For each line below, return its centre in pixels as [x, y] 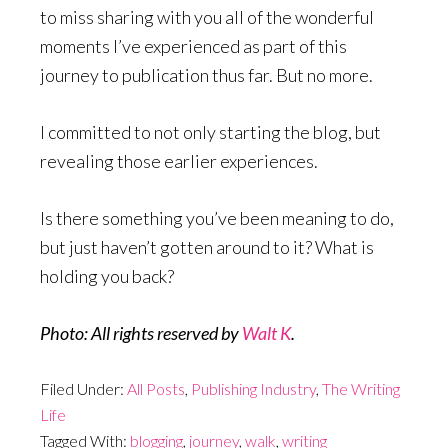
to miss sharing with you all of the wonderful [207, 16]
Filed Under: [83, 388]
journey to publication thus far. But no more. [206, 74]
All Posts [156, 388]
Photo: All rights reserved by [141, 332]
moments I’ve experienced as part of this [193, 45]
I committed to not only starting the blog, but [210, 131]
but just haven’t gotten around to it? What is [207, 246]
